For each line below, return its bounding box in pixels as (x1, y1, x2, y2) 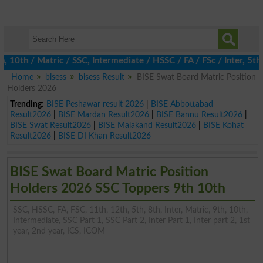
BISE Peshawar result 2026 (46, 99, 144, 109)
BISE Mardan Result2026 (58, 110, 149, 119)
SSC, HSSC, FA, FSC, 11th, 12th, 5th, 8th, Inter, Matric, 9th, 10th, (12, 205, 248, 214)
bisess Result (79, 73, 125, 82)
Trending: (9, 99, 44, 109)
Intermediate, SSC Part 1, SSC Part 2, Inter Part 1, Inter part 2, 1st (12, 215, 250, 225)
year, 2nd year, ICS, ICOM (12, 226, 105, 235)
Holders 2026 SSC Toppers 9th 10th (9, 181, 225, 195)
